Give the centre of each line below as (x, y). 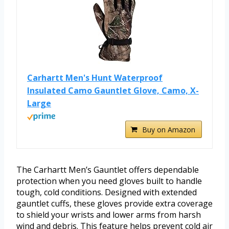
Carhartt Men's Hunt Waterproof (95, 78)
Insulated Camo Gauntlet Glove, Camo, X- (113, 91)
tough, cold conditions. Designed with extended (107, 192)
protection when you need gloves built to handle (109, 181)
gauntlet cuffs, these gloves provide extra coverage (114, 204)
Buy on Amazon (169, 130)
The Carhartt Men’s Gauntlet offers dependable (108, 170)
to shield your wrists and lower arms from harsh (109, 215)
